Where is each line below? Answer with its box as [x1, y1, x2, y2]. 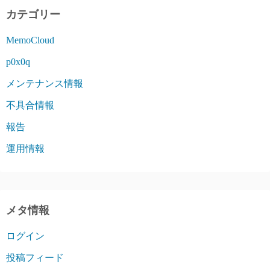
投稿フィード [6, 253, 64, 263]
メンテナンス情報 [6, 78, 83, 89]
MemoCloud [6, 35, 54, 45]
